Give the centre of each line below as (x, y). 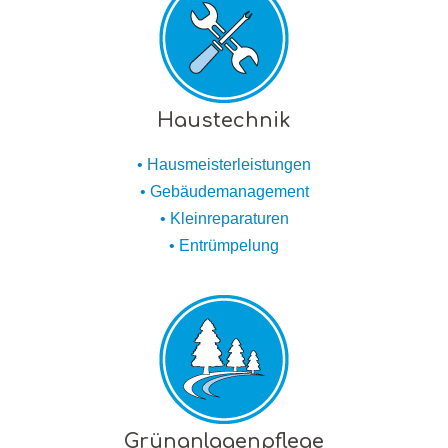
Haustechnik (224, 120)
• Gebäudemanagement (224, 191)
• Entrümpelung (224, 245)
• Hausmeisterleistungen (224, 164)
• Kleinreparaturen (224, 218)
